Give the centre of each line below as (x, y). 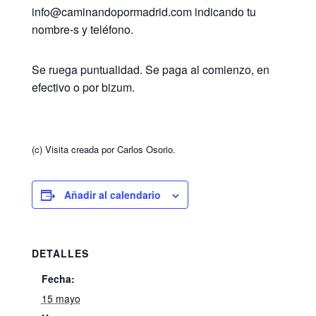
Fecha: (58, 279)
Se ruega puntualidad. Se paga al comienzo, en (150, 70)
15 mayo (61, 299)
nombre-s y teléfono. (82, 30)
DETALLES (60, 254)
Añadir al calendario (112, 195)
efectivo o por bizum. (83, 87)
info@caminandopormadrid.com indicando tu (144, 12)
